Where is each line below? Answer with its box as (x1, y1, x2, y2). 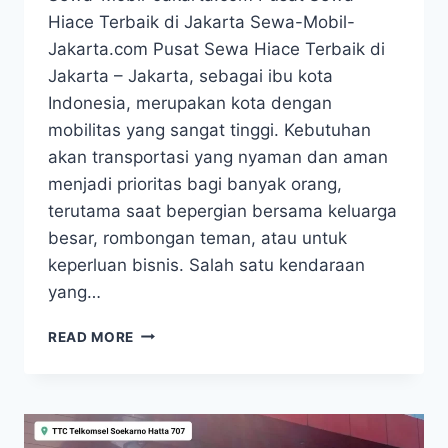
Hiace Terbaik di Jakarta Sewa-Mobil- (48, 11, 355, 32)
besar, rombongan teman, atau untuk (48, 227, 347, 248)
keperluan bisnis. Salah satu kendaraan (48, 254, 365, 275)
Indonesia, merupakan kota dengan (48, 92, 332, 113)
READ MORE (48, 328, 135, 345)
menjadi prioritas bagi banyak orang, (48, 173, 342, 194)
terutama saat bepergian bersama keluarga (48, 200, 397, 221)
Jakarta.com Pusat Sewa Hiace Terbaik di (48, 38, 385, 59)
